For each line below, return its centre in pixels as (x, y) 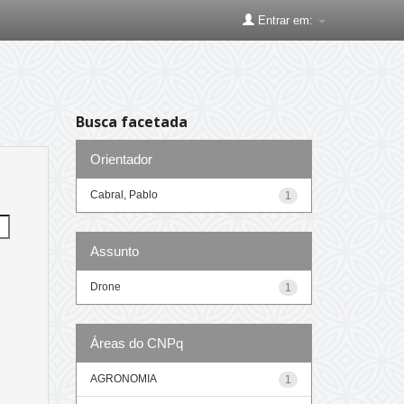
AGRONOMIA (123, 378)
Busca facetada (131, 122)
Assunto (114, 251)
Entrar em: (285, 20)
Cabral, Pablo (124, 194)
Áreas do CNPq (136, 343)
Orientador (121, 159)
